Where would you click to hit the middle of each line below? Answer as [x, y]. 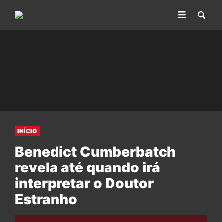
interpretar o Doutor [84, 183]
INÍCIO [27, 131]
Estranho [46, 199]
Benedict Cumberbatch [95, 152]
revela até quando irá [87, 167]
